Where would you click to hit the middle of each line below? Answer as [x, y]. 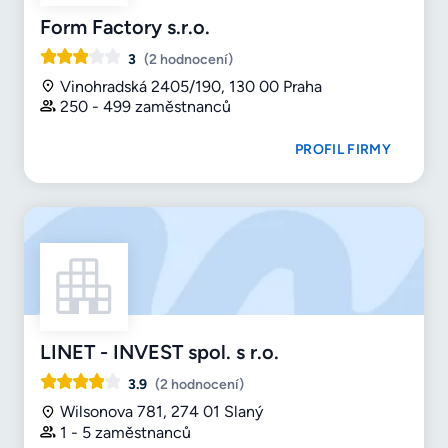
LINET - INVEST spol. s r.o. [159, 352]
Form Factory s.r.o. [125, 26]
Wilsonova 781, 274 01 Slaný [161, 412]
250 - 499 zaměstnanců [145, 107]
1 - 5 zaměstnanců [125, 433]
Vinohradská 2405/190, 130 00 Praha [191, 86]
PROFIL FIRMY [343, 150]
